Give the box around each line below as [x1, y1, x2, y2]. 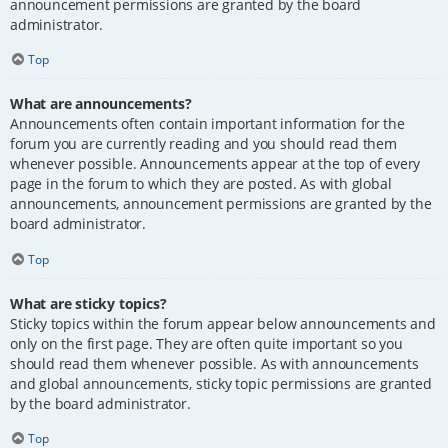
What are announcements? [10, 94, 192, 114]
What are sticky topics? [10, 294, 167, 314]
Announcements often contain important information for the [10, 114, 405, 134]
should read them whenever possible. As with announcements [10, 354, 419, 374]
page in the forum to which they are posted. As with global [10, 174, 392, 194]
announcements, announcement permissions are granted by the [10, 194, 432, 214]
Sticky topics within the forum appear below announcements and [10, 314, 436, 334]
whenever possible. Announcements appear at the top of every [10, 154, 421, 174]
